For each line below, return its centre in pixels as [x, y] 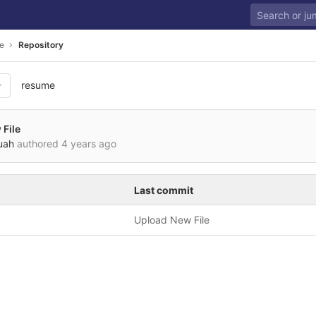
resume [38, 85]
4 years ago [89, 144]
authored [38, 144]
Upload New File [172, 220]
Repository [41, 44]
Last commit [164, 190]
